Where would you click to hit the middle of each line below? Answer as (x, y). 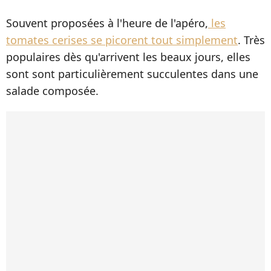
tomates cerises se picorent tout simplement (122, 40)
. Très (251, 40)
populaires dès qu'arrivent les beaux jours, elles (128, 57)
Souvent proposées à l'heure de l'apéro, (107, 23)
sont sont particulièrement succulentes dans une (132, 73)
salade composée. (52, 90)
